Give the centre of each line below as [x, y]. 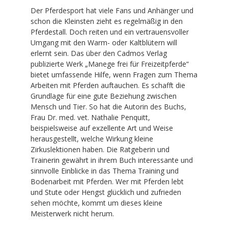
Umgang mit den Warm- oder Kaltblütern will [104, 42]
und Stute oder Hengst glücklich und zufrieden [106, 192]
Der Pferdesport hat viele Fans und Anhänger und [112, 10]
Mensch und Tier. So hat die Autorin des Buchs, [108, 106]
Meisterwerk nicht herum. [72, 213]
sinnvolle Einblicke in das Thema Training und [105, 170]
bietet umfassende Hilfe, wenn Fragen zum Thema [114, 74]
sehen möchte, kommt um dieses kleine [96, 203]
